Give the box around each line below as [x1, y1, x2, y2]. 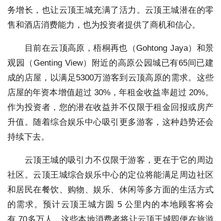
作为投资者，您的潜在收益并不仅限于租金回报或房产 [7, 102, 214, 112]
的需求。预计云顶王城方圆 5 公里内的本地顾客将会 [7, 199, 214, 209]
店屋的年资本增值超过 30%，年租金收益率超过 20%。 [7, 87, 214, 97]
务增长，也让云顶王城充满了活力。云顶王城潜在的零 [7, 5, 214, 15]
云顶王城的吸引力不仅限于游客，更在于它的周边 [7, 155, 214, 165]
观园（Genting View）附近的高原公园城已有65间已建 [7, 58, 214, 68]
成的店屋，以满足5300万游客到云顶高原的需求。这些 [7, 73, 214, 82]
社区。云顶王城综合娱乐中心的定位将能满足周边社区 [7, 170, 214, 180]
